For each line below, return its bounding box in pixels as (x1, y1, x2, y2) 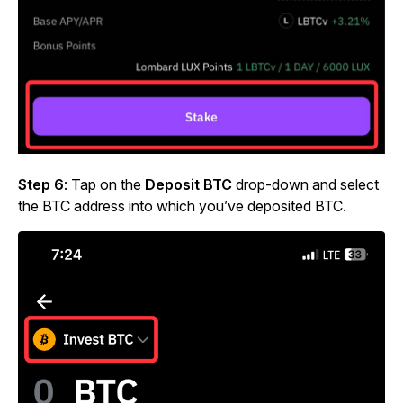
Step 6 (18, 175, 64, 193)
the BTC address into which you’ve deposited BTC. (18, 196, 350, 215)
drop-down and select (236, 175, 379, 193)
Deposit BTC (145, 175, 236, 193)
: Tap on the (64, 175, 145, 193)
